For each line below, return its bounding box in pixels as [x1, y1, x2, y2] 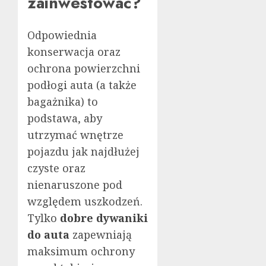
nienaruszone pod [27, 177, 122, 192]
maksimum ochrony [27, 243, 135, 258]
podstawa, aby [27, 110, 102, 125]
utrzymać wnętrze [27, 127, 123, 142]
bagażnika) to [27, 94, 98, 109]
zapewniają [69, 227, 132, 242]
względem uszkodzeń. [27, 194, 142, 208]
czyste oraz [27, 160, 85, 175]
